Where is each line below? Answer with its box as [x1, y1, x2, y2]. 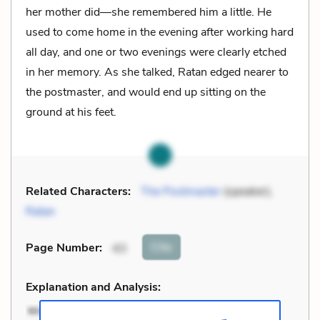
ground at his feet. [26, 104, 116, 120]
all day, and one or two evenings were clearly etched [26, 44, 286, 60]
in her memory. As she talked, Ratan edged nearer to [26, 64, 289, 80]
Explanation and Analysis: [26, 279, 161, 295]
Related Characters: [26, 183, 131, 199]
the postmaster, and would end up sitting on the [26, 84, 266, 100]
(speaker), [224, 183, 273, 199]
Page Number [26, 240, 99, 256]
